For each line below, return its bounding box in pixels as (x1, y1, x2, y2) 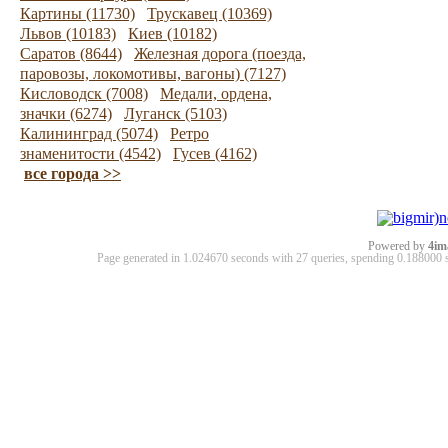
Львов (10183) (20, 25, 116, 42)
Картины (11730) (20, 5, 135, 22)
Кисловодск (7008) (20, 85, 148, 102)
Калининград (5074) (20, 125, 158, 142)
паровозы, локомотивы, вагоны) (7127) (20, 65, 286, 82)
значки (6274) (20, 105, 112, 122)
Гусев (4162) (173, 145, 257, 162)
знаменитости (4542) (20, 145, 161, 162)
